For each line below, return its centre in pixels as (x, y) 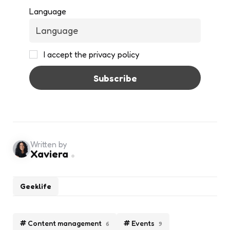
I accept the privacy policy (91, 54)
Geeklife (36, 186)
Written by (49, 144)
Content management (65, 223)
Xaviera (49, 154)
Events (143, 223)
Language (48, 11)
